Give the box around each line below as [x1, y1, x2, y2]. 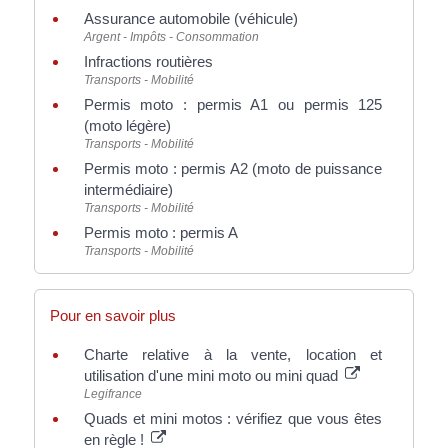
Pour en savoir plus [49, 306, 176, 324]
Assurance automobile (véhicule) [83, 9, 298, 27]
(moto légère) [83, 116, 171, 134]
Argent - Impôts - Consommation [83, 29, 259, 44]
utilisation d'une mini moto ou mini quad [83, 366, 342, 384]
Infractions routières [83, 52, 213, 70]
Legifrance [83, 386, 142, 401]
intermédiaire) [83, 180, 173, 198]
